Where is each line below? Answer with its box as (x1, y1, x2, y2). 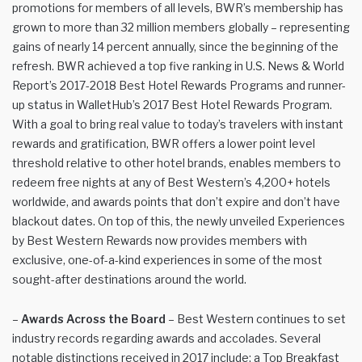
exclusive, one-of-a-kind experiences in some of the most (12, 252, 322, 267)
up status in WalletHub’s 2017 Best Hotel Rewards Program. (12, 97, 332, 112)
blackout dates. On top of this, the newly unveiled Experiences (12, 213, 345, 228)
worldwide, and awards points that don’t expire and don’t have (12, 194, 340, 208)
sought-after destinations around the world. (12, 271, 246, 286)
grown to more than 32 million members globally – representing (12, 19, 350, 34)
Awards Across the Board (21, 311, 166, 326)
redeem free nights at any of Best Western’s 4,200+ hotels (12, 175, 330, 189)
